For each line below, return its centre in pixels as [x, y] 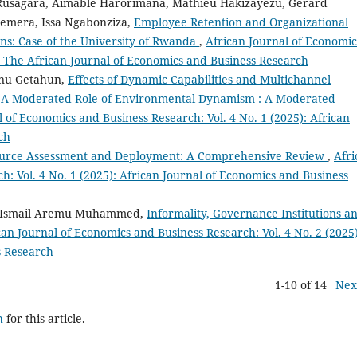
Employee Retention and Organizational [241, 22]
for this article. [44, 318]
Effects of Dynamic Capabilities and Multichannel [199, 79]
